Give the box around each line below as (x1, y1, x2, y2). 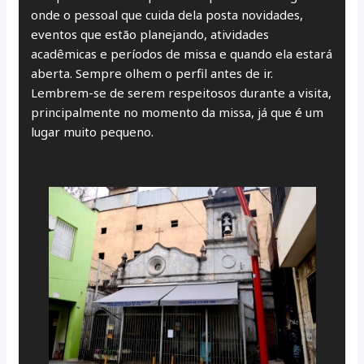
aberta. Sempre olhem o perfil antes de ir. (31, 64, 274, 81)
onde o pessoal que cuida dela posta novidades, (31, 6, 304, 23)
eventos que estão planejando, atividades (31, 25, 270, 42)
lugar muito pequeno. (31, 123, 154, 140)
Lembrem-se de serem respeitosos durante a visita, (31, 84, 332, 101)
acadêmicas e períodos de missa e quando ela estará (31, 45, 333, 62)
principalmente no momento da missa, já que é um (31, 103, 324, 120)
